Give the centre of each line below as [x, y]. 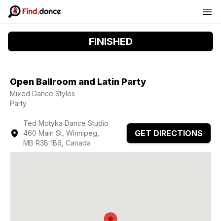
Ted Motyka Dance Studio [66, 123]
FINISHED [110, 41]
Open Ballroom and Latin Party [78, 82]
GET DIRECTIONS [169, 133]
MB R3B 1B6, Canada [57, 143]
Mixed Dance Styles [42, 93]
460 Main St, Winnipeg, [61, 133]
